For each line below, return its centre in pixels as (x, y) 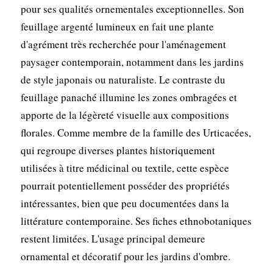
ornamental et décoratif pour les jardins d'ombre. (125, 256)
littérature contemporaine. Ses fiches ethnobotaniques (136, 221)
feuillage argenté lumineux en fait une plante (117, 26)
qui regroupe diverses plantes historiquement (118, 150)
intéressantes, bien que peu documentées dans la (125, 203)
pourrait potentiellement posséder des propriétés (125, 185)
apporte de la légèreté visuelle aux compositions (125, 115)
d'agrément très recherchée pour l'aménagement (123, 44)
